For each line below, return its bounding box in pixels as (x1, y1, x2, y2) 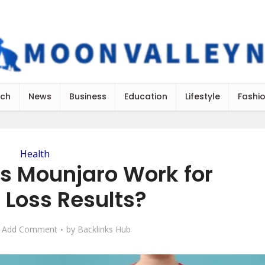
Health (20, 147, 50, 160)
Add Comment (2, 224, 57, 235)
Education (124, 91, 167, 102)
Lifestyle (185, 91, 220, 102)
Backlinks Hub (77, 224, 131, 235)
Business (69, 91, 106, 102)
